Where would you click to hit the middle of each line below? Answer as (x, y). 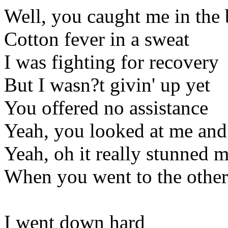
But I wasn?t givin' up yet (107, 84)
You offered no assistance (106, 107)
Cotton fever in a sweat (97, 39)
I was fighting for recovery (111, 62)
